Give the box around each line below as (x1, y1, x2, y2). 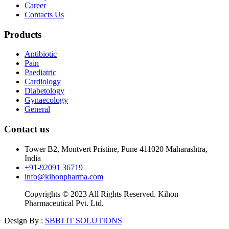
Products (4, 29, 41, 40)
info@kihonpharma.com (25, 172, 103, 181)
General (25, 105, 50, 114)
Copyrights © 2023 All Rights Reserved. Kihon (25, 189, 178, 198)
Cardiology (25, 77, 61, 86)
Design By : (4, 216, 45, 225)
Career (25, 1, 46, 10)
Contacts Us (25, 10, 64, 19)
